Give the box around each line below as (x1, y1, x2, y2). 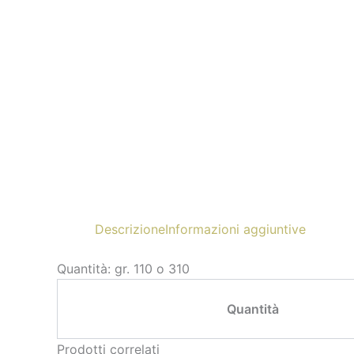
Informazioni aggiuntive (165, 221, 306, 237)
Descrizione (95, 221, 165, 237)
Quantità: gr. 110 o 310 (57, 261, 190, 277)
